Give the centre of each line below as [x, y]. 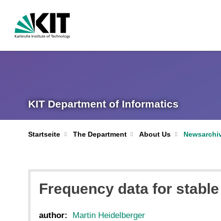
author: [53, 215]
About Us [155, 134]
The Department [100, 134]
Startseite [44, 134]
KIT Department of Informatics [103, 104]
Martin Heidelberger [109, 215]
